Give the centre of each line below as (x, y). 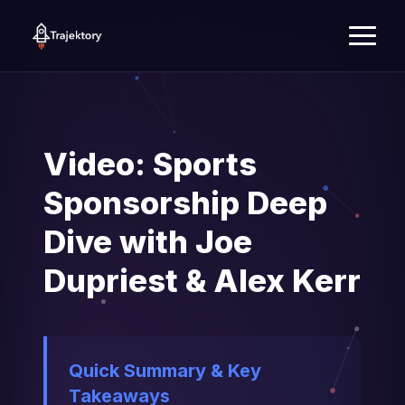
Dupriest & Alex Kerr (202, 280)
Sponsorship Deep (185, 202)
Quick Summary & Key (165, 371)
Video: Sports (150, 164)
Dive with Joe (148, 241)
